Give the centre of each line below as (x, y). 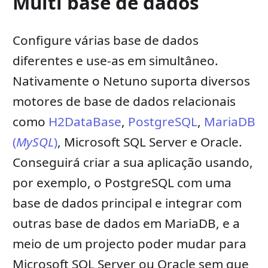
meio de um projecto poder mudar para (129, 244)
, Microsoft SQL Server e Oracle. (150, 142)
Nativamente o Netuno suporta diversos (131, 81)
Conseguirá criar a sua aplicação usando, (133, 162)
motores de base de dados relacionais (124, 101)
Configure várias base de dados (105, 40)
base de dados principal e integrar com (127, 203)
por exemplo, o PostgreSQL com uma (122, 183)
